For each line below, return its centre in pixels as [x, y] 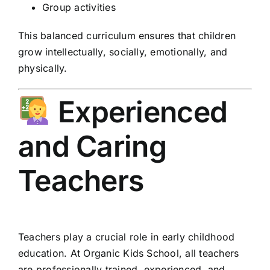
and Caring [92, 146]
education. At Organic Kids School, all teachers [129, 253]
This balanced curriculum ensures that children [127, 35]
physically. [43, 68]
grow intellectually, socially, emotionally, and [123, 52]
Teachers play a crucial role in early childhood [127, 237]
